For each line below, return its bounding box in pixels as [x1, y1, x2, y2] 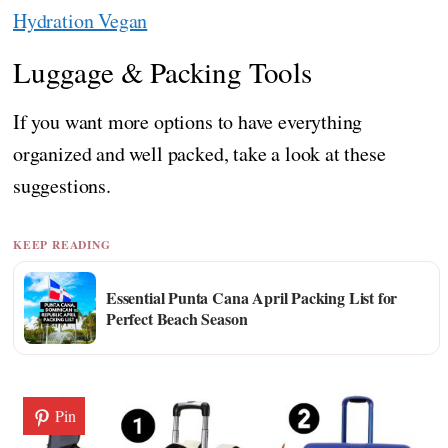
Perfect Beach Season [106, 306, 248, 330]
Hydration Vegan [13, 7, 148, 35]
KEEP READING [13, 236, 111, 254]
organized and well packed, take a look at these [13, 140, 386, 168]
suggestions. [13, 172, 111, 200]
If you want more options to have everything [13, 108, 363, 136]
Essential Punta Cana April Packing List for [106, 285, 398, 309]
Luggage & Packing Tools [13, 52, 312, 92]
